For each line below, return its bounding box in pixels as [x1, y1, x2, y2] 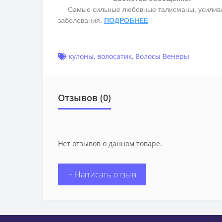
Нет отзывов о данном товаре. [58, 139, 162, 149]
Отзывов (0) [58, 92, 111, 104]
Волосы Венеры [135, 52, 189, 61]
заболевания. [58, 16, 104, 25]
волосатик [97, 52, 132, 61]
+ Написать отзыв [68, 169, 136, 180]
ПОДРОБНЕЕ [104, 16, 148, 25]
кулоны [69, 52, 94, 61]
